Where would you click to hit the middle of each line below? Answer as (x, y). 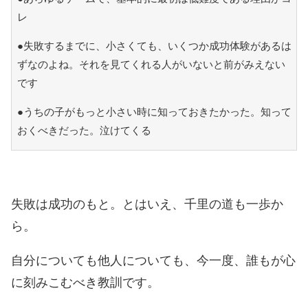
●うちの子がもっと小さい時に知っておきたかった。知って (154, 111)
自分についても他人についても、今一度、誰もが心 (153, 260)
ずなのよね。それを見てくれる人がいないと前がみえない (151, 64)
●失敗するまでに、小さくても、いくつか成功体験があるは (154, 45)
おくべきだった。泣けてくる (84, 130)
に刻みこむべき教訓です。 (85, 282)
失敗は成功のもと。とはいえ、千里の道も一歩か (147, 204)
